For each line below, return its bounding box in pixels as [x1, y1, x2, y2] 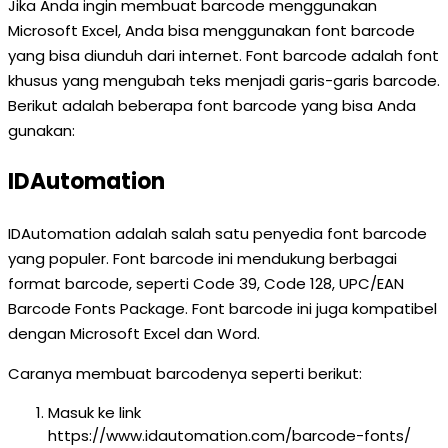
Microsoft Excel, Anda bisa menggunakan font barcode [8, 20, 415, 41]
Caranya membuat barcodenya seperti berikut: [8, 363, 362, 384]
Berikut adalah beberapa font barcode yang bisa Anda [8, 95, 416, 116]
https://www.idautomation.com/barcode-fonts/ [48, 425, 411, 446]
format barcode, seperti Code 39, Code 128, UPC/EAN [8, 273, 404, 294]
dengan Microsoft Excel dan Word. [8, 323, 260, 344]
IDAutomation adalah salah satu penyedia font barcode [8, 223, 427, 244]
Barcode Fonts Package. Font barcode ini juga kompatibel [8, 298, 437, 319]
